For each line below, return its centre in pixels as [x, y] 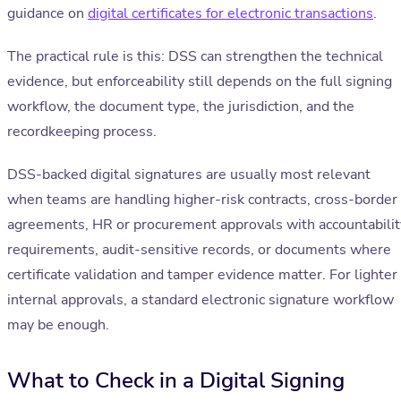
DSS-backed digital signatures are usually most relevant [189, 175]
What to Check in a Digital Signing [176, 381]
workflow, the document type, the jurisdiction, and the [181, 107]
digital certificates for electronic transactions [230, 14]
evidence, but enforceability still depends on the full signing [200, 82]
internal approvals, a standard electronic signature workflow [200, 300]
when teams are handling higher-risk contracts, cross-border [202, 200]
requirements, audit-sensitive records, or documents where [199, 250]
